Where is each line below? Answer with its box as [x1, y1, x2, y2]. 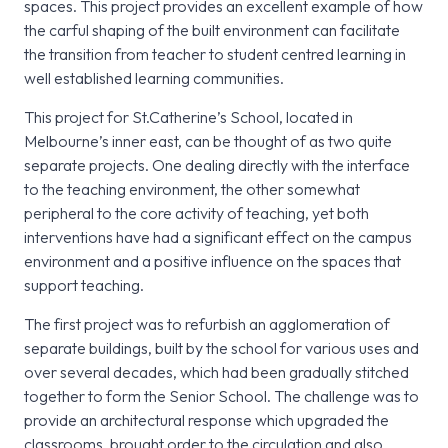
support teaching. [24, 275, 144, 296]
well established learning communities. [24, 68, 284, 89]
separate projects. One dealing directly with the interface [24, 155, 410, 176]
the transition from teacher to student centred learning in [24, 44, 406, 65]
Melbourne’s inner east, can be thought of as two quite [24, 131, 392, 152]
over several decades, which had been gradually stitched [24, 362, 409, 383]
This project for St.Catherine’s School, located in [24, 107, 353, 128]
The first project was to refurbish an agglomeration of [24, 314, 390, 335]
